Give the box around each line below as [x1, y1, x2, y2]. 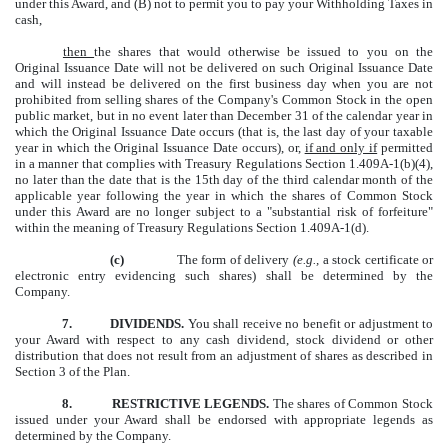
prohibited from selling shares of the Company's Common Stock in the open [15, 92, 433, 108]
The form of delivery [176, 252, 293, 268]
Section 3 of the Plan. [15, 364, 130, 380]
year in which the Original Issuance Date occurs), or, [15, 140, 305, 156]
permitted [377, 140, 434, 156]
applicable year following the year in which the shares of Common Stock [15, 188, 433, 204]
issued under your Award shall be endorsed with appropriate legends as [15, 412, 433, 428]
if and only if [304, 140, 378, 156]
